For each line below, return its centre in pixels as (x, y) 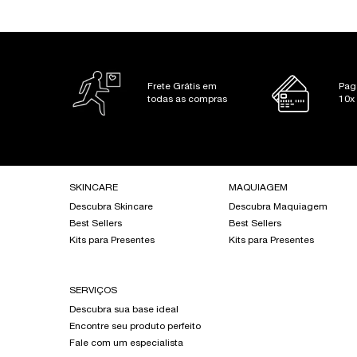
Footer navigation (108, 172)
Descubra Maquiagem (278, 206)
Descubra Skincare (111, 206)
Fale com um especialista (126, 343)
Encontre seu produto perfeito (135, 326)
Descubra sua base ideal (124, 309)
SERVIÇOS (93, 290)
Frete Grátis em (182, 87)
